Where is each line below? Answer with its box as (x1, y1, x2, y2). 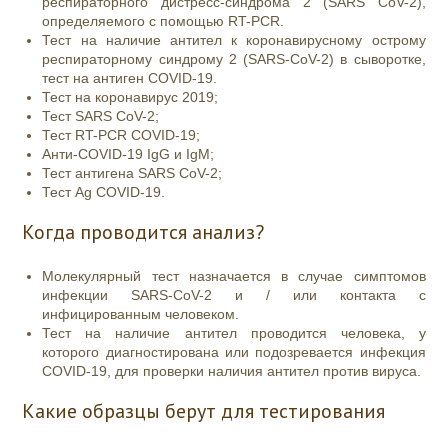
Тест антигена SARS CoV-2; (42, 165, 223, 182)
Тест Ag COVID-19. (42, 184, 166, 201)
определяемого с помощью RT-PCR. (42, 13, 285, 30)
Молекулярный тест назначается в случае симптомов (42, 268, 426, 285)
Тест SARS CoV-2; (42, 108, 160, 125)
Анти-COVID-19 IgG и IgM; (42, 146, 215, 163)
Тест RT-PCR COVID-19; (42, 127, 201, 144)
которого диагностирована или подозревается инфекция (42, 344, 426, 361)
